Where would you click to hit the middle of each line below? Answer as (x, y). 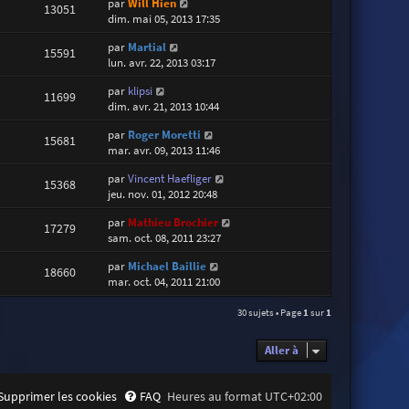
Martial (147, 47)
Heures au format (216, 397)
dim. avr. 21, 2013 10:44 (164, 107)
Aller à (282, 351)
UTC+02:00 (294, 397)
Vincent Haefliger (170, 179)
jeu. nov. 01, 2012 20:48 (163, 194)
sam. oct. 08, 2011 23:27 (165, 238)
